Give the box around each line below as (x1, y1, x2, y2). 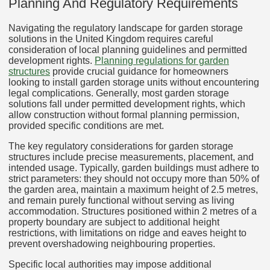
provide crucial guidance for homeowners (50, 66, 228, 77)
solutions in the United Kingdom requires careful (8, 33, 213, 44)
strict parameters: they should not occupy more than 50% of (8, 173, 259, 184)
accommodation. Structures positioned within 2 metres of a (8, 206, 257, 216)
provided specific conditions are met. (8, 120, 164, 131)
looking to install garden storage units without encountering (8, 77, 259, 87)
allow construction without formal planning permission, (8, 109, 239, 120)
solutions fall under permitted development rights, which (8, 98, 245, 109)
